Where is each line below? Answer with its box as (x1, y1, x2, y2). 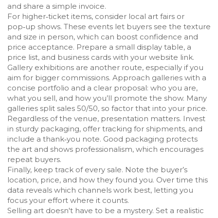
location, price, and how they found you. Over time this (7, 175, 208, 184)
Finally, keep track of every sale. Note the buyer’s (7, 165, 187, 174)
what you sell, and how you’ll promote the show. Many (7, 93, 207, 103)
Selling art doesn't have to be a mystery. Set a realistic (7, 206, 204, 215)
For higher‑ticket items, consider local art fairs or (7, 12, 184, 21)
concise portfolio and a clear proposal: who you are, (7, 83, 198, 92)
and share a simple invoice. (7, 1, 106, 11)
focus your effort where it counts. (7, 196, 129, 205)
